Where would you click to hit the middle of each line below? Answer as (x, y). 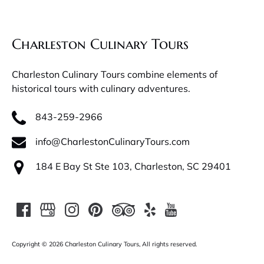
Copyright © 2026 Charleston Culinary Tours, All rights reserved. (104, 244)
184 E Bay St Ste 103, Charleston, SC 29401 (133, 166)
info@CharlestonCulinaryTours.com (113, 142)
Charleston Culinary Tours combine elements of (115, 75)
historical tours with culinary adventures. (101, 89)
